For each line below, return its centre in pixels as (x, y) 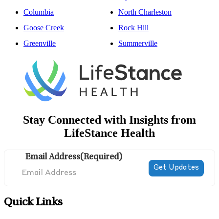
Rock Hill (133, 28)
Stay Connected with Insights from (109, 120)
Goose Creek (44, 28)
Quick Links (33, 203)
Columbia (39, 12)
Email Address (53, 158)
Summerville (138, 44)
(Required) (101, 158)
